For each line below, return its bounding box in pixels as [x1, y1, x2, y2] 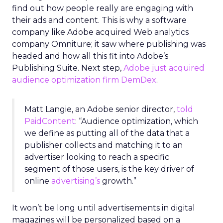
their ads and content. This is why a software [12, 15, 187, 25]
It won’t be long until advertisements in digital [12, 203, 195, 213]
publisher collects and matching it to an [24, 140, 183, 150]
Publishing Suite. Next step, [12, 63, 123, 73]
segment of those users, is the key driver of [24, 164, 194, 174]
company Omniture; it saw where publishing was [12, 39, 206, 49]
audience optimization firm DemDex [12, 75, 156, 85]
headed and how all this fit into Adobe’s [12, 51, 168, 61]
